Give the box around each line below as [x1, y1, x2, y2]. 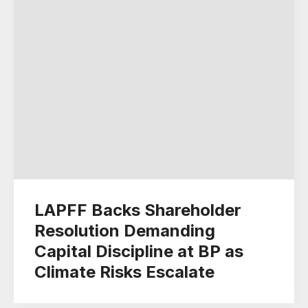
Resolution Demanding [34, 221, 215, 241]
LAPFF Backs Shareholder [34, 200, 241, 220]
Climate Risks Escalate [34, 262, 214, 282]
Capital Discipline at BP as [34, 241, 243, 261]
